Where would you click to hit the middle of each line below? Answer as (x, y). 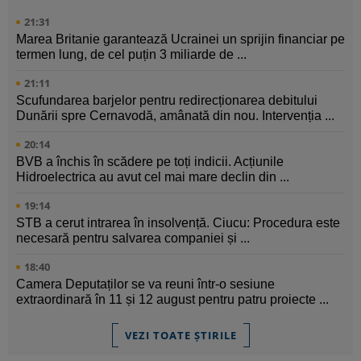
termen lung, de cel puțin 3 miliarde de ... (131, 55)
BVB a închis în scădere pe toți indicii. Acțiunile (150, 162)
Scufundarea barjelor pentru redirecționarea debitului (167, 101)
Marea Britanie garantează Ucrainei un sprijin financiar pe (180, 39)
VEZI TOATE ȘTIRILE (180, 336)
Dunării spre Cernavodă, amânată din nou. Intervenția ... (175, 116)
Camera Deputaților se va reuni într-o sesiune (145, 284)
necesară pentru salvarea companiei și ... (133, 239)
